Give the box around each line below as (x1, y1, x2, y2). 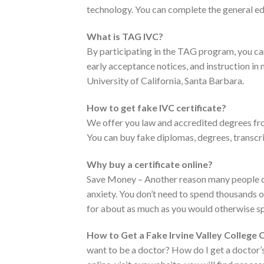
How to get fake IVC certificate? (87, 101, 226, 113)
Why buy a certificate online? (87, 158, 213, 170)
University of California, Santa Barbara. (87, 75, 244, 87)
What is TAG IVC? (87, 31, 163, 42)
